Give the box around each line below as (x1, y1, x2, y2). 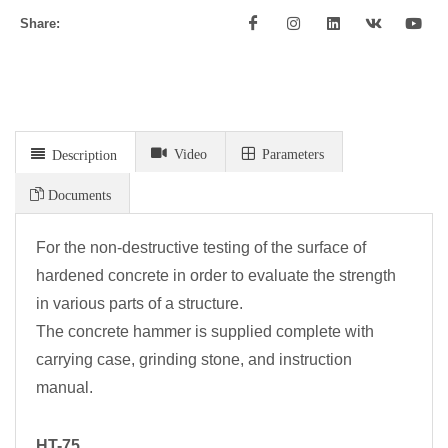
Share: (20, 16, 60, 32)
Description (45, 147, 117, 162)
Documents (44, 187, 111, 202)
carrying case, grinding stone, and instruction (36, 351, 352, 369)
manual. (36, 379, 93, 397)
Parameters (255, 146, 324, 161)
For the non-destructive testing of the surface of (36, 239, 366, 257)
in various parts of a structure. (36, 295, 243, 313)
